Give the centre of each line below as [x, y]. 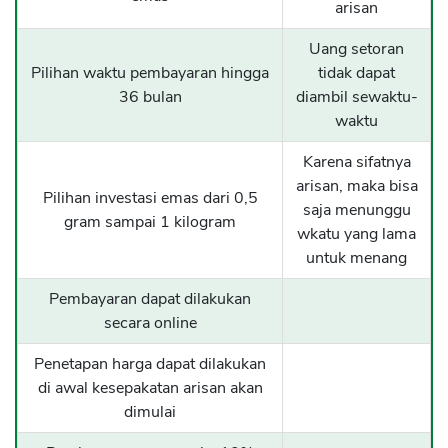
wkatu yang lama [356, 234]
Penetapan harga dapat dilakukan [150, 364]
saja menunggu [356, 210]
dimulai [150, 412]
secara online [150, 323]
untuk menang [356, 258]
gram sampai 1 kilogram [150, 222]
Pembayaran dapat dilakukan [150, 299]
